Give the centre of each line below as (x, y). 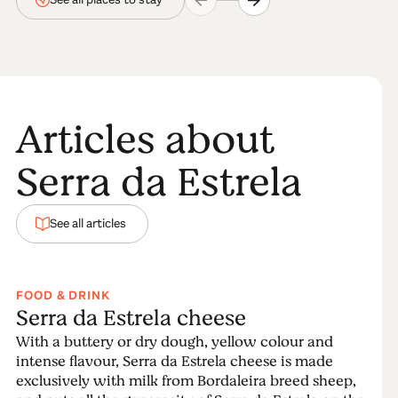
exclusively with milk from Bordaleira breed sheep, (186, 381)
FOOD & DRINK (63, 295)
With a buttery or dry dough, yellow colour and (174, 342)
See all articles (88, 223)
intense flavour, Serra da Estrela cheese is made (174, 361)
